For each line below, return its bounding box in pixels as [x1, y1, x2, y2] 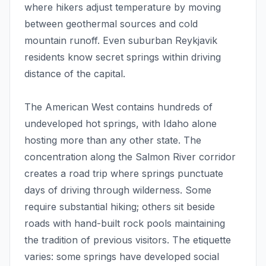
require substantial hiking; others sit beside [24, 200, 215, 213]
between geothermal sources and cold [24, 17, 198, 30]
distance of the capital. [24, 67, 125, 80]
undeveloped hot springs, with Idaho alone [24, 117, 217, 129]
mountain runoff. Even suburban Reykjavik [24, 34, 217, 46]
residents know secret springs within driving [24, 50, 221, 63]
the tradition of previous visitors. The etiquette [24, 233, 231, 246]
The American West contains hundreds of [24, 100, 213, 113]
